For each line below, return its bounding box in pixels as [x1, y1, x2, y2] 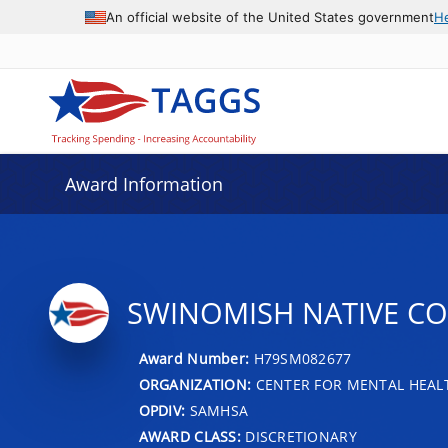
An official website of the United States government [106, 8, 434, 25]
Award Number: [138, 348, 254, 368]
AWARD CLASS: [138, 426, 241, 446]
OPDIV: [138, 400, 186, 420]
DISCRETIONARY [240, 426, 357, 446]
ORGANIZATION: [138, 374, 252, 394]
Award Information [64, 172, 223, 196]
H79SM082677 [253, 348, 352, 368]
